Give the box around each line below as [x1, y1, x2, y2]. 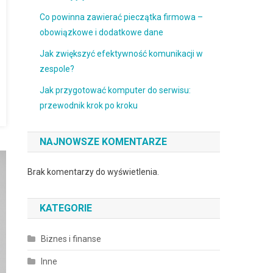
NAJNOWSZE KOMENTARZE [40, 136, 168, 147]
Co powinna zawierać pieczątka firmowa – [40, 12, 204, 22]
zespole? [40, 64, 75, 74]
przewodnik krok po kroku [40, 101, 138, 110]
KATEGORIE [40, 202, 93, 214]
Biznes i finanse [41, 234, 102, 244]
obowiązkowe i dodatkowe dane [40, 27, 164, 37]
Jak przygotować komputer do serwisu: [40, 85, 191, 95]
